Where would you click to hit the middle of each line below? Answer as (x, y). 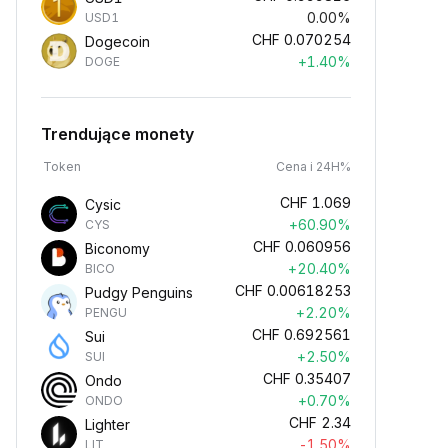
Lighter (107, 424)
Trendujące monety (117, 134)
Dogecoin (117, 41)
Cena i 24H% (313, 166)
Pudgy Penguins (139, 292)
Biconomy (117, 248)
